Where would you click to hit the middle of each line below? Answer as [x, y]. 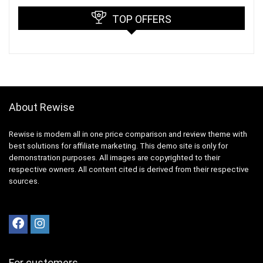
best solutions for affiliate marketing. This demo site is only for [118, 146]
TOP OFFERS [142, 19]
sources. [24, 181]
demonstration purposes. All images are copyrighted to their [114, 158]
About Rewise [42, 107]
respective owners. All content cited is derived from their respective [129, 170]
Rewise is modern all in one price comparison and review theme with [128, 134]
